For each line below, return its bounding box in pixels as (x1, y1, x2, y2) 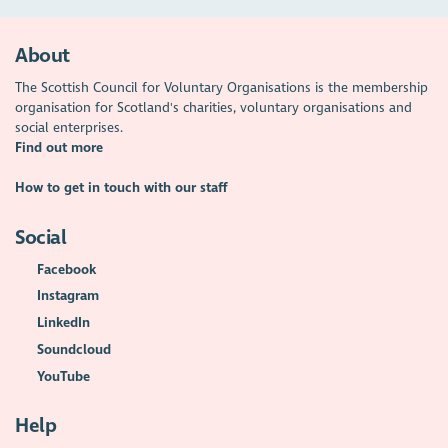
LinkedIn (36, 314, 90, 332)
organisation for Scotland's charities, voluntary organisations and (15, 98, 413, 116)
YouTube (36, 367, 90, 385)
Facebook (36, 260, 96, 278)
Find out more (15, 138, 104, 156)
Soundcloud (36, 340, 111, 358)
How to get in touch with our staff (15, 179, 229, 197)
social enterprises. (15, 118, 124, 136)
